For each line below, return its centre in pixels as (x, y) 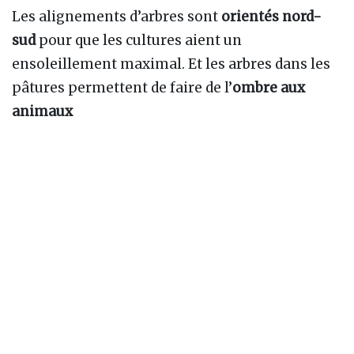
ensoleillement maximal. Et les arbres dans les (171, 64)
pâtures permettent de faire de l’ (122, 88)
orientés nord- (271, 17)
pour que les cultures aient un (139, 41)
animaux (42, 112)
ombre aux (269, 88)
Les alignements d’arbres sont (117, 17)
